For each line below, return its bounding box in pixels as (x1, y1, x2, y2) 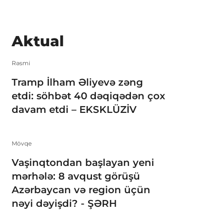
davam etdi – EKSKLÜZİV (12, 103, 137, 115)
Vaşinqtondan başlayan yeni (12, 157, 154, 169)
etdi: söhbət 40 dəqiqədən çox (12, 90, 165, 102)
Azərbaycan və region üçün (12, 184, 150, 196)
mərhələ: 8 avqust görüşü (12, 170, 140, 182)
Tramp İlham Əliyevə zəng (12, 76, 143, 88)
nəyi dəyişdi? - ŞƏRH (12, 198, 117, 210)
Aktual (12, 32, 64, 50)
